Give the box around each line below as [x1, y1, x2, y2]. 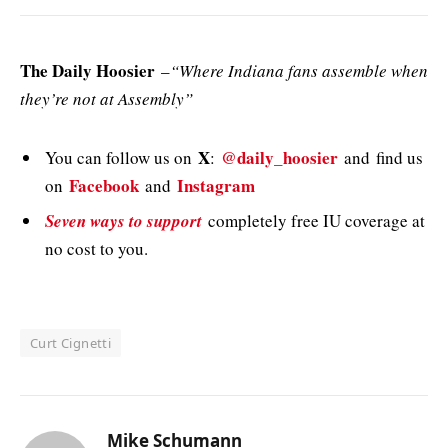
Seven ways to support [45, 209, 202, 234]
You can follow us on [45, 145, 198, 169]
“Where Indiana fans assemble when [170, 59, 428, 83]
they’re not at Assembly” [20, 87, 193, 111]
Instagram [177, 172, 255, 198]
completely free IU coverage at [202, 209, 425, 233]
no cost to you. [45, 237, 148, 261]
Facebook [69, 172, 139, 198]
